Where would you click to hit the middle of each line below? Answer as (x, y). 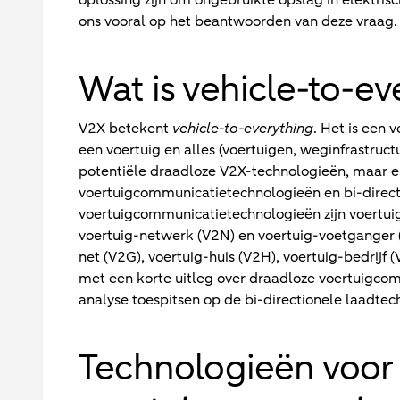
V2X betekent (125, 128)
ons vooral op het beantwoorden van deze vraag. (238, 21)
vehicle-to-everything (243, 128)
